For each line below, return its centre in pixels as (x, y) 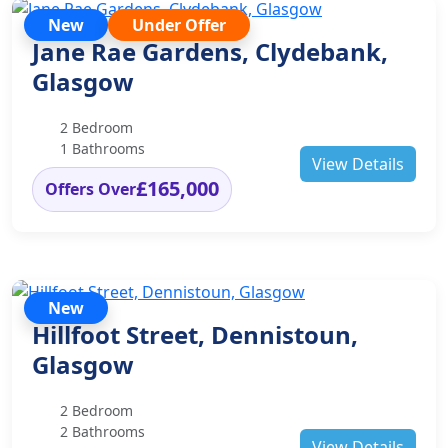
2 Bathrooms (102, 431)
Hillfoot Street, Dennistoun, (195, 334)
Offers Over (90, 189)
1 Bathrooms (102, 149)
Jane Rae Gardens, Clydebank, (210, 52)
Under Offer (179, 25)
